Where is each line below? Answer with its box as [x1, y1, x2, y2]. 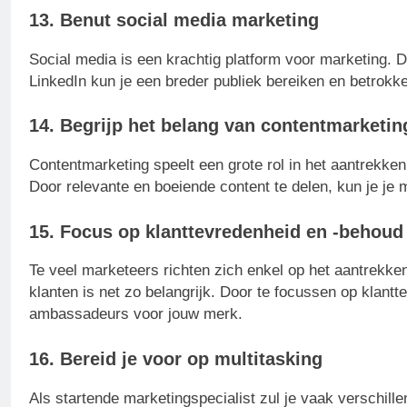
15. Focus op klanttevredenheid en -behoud [29, 221, 403, 242]
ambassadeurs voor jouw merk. [29, 305, 243, 323]
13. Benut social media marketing [29, 9, 319, 30]
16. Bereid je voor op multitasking [29, 348, 323, 369]
